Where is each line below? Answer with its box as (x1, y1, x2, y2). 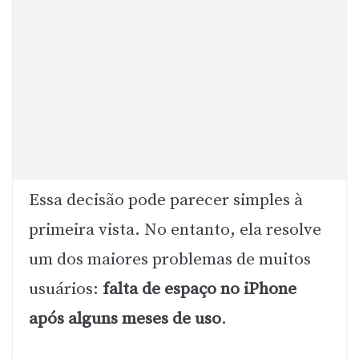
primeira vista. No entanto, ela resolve (29, 220, 321, 241)
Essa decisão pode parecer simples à (29, 190, 303, 212)
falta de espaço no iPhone (103, 279, 296, 301)
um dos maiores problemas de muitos (29, 249, 311, 271)
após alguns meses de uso (29, 309, 221, 330)
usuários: (29, 279, 103, 301)
